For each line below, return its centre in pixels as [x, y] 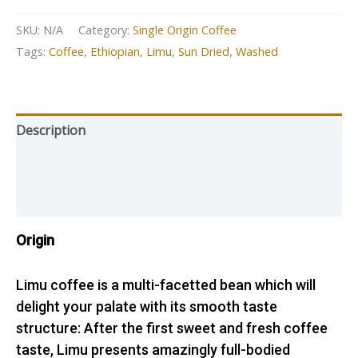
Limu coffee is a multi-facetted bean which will [166, 285]
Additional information [84, 165]
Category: [105, 30]
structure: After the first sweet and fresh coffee [172, 328]
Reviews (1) [49, 199]
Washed [257, 52]
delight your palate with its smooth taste [147, 307]
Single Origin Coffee [185, 30]
